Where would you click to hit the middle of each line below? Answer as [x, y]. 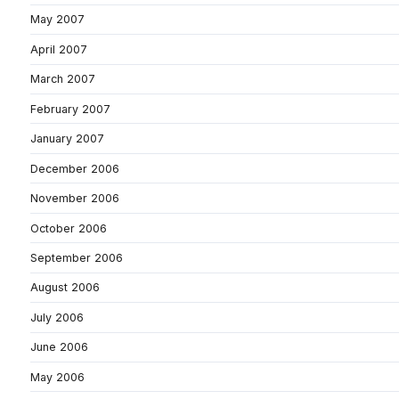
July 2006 [57, 317]
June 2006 [59, 347]
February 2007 [70, 109]
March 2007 [63, 79]
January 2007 [67, 139]
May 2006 [57, 377]
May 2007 [57, 20]
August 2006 [65, 288]
